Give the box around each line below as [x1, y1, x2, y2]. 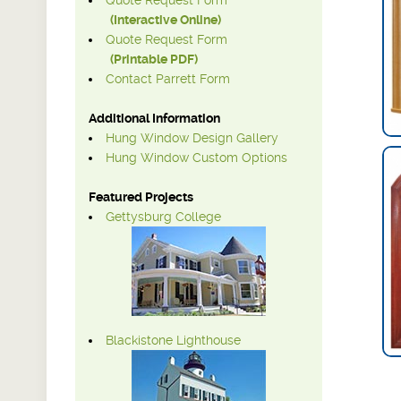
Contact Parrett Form [106, 72, 230, 87]
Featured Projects [89, 190, 193, 205]
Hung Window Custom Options [106, 150, 287, 166]
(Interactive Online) [110, 13, 221, 28]
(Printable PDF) [110, 52, 198, 67]
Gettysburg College [106, 209, 221, 225]
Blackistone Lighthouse [106, 333, 241, 348]
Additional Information [89, 111, 220, 126]
